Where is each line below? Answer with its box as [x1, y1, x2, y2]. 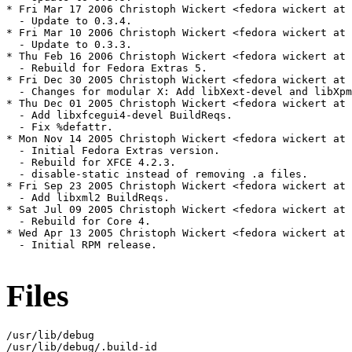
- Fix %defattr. [6, 121, 113, 134]
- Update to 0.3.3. [6, 38, 132, 51]
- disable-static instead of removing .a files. [6, 168, 308, 181]
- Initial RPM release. [6, 239, 157, 251]
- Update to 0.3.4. [6, 15, 132, 27]
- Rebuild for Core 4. [6, 215, 151, 228]
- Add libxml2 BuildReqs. [6, 192, 170, 204]
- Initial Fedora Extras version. [6, 145, 220, 157]
